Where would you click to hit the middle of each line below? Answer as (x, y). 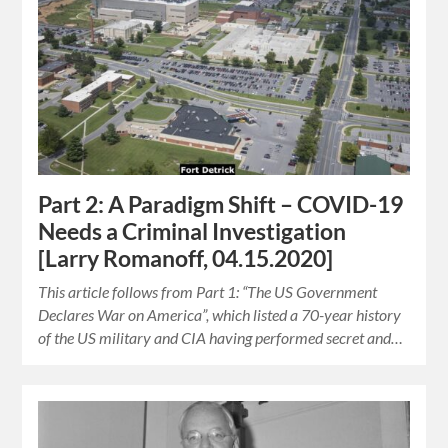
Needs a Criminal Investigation (192, 231)
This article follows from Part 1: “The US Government (208, 291)
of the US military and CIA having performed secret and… (221, 337)
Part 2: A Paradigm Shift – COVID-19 (221, 204)
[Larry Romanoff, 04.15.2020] (186, 258)
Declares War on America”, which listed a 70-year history (220, 314)
